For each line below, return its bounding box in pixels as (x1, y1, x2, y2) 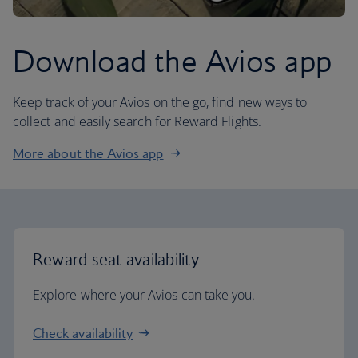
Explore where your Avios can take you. (33, 286, 256, 304)
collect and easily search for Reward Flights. (13, 113, 261, 130)
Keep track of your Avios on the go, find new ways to (13, 93, 308, 111)
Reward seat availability (33, 249, 199, 269)
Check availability (33, 325, 133, 341)
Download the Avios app (13, 42, 332, 79)
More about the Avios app (13, 145, 164, 161)
